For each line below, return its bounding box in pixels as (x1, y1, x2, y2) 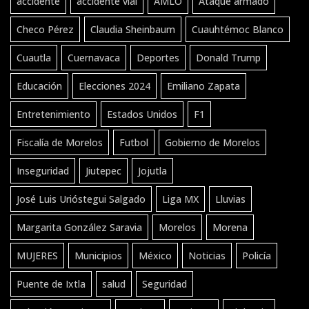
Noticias (188, 249, 226, 263)
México (139, 249, 172, 263)
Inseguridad (17, 164, 69, 178)
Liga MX (162, 192, 199, 206)
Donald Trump (196, 51, 261, 65)
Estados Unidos (107, 108, 177, 121)
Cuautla (17, 51, 51, 65)
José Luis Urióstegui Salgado (17, 192, 146, 206)
